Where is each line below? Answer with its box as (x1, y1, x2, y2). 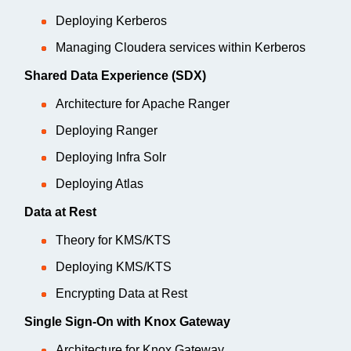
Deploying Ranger (56, 123, 157, 137)
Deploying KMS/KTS (56, 259, 172, 273)
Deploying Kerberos (56, 13, 167, 27)
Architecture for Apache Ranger (56, 96, 230, 110)
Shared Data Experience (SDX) (24, 68, 206, 82)
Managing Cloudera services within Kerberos (56, 40, 306, 54)
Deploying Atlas (56, 176, 143, 190)
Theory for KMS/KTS (56, 233, 171, 247)
